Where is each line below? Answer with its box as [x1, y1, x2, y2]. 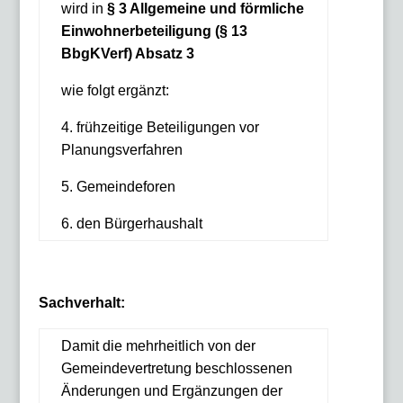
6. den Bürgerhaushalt [60, 216, 202, 231]
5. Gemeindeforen [60, 179, 175, 194]
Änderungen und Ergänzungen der [60, 383, 282, 399]
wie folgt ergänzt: [60, 83, 169, 98]
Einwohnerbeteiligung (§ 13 [60, 23, 247, 39]
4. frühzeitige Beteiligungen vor [60, 120, 259, 135]
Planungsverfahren [60, 142, 183, 157]
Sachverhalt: [38, 295, 125, 310]
